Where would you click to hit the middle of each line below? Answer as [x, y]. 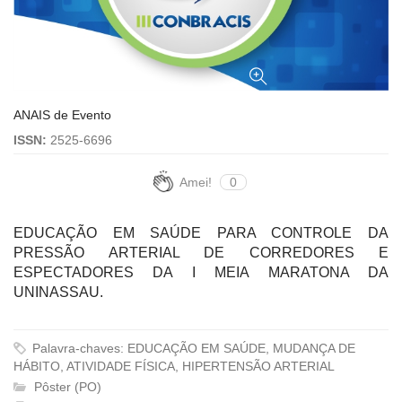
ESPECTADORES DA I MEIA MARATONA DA [201, 272]
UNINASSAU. [58, 292]
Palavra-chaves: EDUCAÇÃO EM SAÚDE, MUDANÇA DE [192, 348]
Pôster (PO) [66, 386]
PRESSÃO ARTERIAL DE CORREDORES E [201, 252]
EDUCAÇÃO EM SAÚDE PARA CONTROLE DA [201, 232]
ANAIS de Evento [62, 114]
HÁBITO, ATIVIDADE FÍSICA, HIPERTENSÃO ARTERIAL [174, 366]
